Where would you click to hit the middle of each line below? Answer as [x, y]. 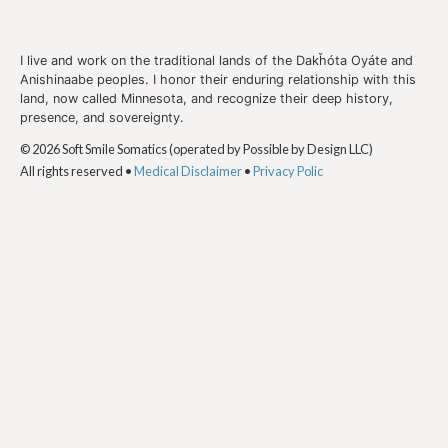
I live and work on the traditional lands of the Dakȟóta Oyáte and [216, 61]
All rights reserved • [77, 171]
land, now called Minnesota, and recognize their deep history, [206, 99]
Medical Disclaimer [189, 171]
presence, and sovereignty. [102, 118]
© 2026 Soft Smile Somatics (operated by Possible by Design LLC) [196, 149]
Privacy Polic [288, 171]
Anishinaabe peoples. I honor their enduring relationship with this [218, 80]
